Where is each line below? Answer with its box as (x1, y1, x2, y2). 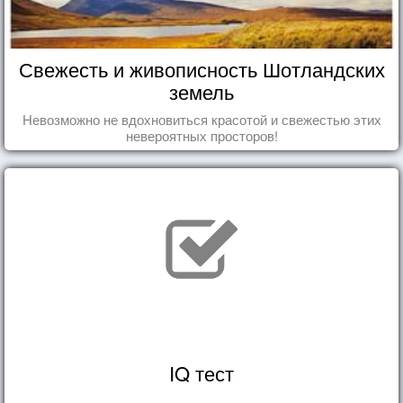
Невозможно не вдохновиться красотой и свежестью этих (22, 109, 381, 129)
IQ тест (169, 358, 234, 387)
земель (169, 76, 234, 105)
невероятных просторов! (125, 125, 278, 145)
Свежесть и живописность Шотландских (18, 54, 385, 83)
